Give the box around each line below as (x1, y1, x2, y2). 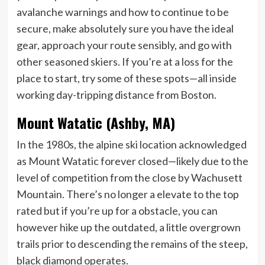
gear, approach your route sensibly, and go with (16, 38, 232, 51)
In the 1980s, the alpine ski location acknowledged (16, 137, 247, 151)
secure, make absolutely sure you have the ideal (16, 21, 234, 35)
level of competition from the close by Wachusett (16, 170, 243, 184)
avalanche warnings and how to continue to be (16, 5, 229, 18)
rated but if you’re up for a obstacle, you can (16, 203, 218, 217)
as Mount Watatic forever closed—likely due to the (16, 154, 248, 167)
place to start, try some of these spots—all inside (16, 71, 237, 85)
